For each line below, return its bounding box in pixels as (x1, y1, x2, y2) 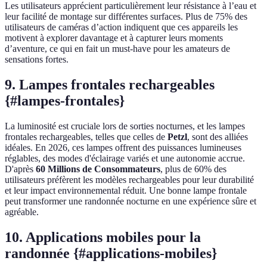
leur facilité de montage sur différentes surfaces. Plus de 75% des (5, 11, 247, 22)
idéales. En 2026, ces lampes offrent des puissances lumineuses (5, 142, 241, 153)
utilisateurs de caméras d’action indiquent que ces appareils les (5, 22, 238, 33)
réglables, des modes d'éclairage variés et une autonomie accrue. (5, 153, 245, 163)
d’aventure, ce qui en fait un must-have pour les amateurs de (5, 44, 230, 54)
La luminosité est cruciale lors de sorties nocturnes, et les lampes (5, 120, 245, 131)
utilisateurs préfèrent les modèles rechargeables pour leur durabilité (5, 174, 254, 185)
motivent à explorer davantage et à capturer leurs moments (5, 33, 223, 44)
